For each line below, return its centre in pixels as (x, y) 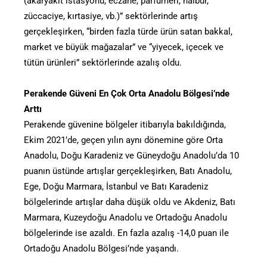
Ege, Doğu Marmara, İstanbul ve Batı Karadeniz (116, 186)
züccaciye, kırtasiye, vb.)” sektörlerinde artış (111, 16)
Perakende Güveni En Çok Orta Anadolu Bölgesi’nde (127, 93)
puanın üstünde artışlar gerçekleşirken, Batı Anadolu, (128, 171)
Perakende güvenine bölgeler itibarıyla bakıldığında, (125, 124)
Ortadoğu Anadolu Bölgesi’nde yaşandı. (101, 248)
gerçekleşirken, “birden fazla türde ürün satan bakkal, (128, 31)
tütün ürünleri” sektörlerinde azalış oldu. (103, 62)
